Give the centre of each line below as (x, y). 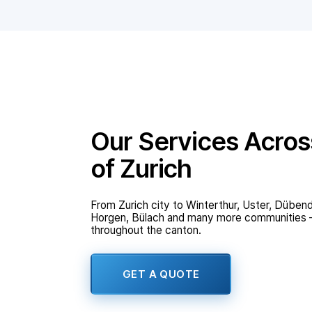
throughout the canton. (146, 231)
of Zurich (141, 169)
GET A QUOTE (161, 274)
